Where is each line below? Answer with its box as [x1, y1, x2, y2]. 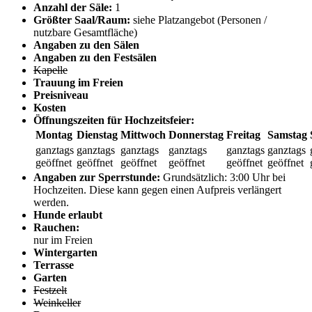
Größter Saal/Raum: [33, 14, 130, 26]
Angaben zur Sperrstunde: [33, 171, 160, 184]
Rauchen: [33, 221, 79, 234]
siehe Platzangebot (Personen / [133, 14, 267, 26]
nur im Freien [33, 234, 93, 247]
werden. [33, 196, 69, 209]
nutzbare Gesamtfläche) [33, 26, 137, 39]
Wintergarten [33, 247, 97, 259]
